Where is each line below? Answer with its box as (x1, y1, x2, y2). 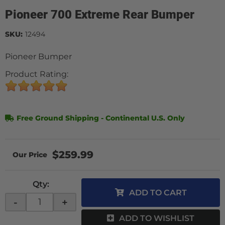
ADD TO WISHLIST (119, 213, 194, 223)
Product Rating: (5, 69, 68, 79)
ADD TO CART (129, 188, 187, 197)
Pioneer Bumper (5, 52, 72, 61)
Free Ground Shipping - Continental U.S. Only (17, 114, 185, 123)
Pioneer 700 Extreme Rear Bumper (5, 8, 194, 22)
